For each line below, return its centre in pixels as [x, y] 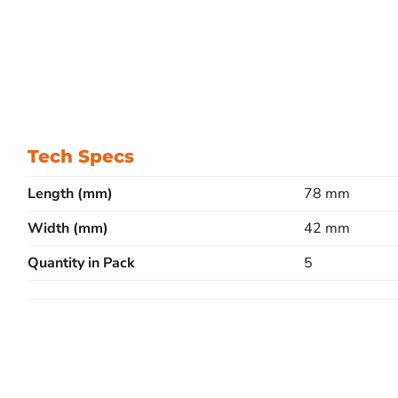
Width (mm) [68, 228]
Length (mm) [70, 194]
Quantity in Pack [81, 263]
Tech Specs [81, 156]
